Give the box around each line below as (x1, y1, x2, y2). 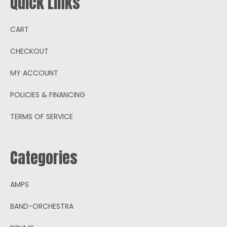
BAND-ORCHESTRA (10, 201, 73, 211)
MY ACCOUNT (10, 67, 58, 78)
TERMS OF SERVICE (10, 111, 73, 122)
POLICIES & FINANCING (10, 89, 85, 100)
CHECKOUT (10, 46, 49, 56)
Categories (10, 146, 78, 169)
